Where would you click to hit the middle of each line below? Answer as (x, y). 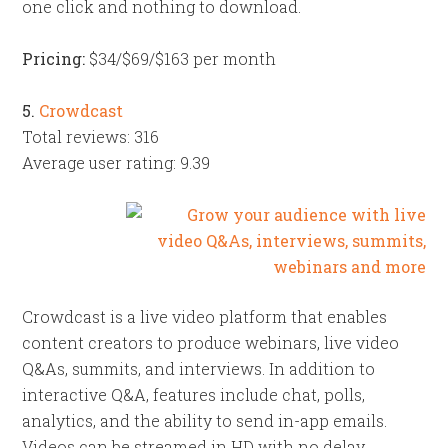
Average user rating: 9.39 (116, 162)
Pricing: (54, 58)
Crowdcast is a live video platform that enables (205, 316)
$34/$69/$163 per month (181, 58)
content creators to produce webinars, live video (211, 342)
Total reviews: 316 (91, 136)
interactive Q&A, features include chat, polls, (194, 394)
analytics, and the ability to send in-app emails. (205, 420)
